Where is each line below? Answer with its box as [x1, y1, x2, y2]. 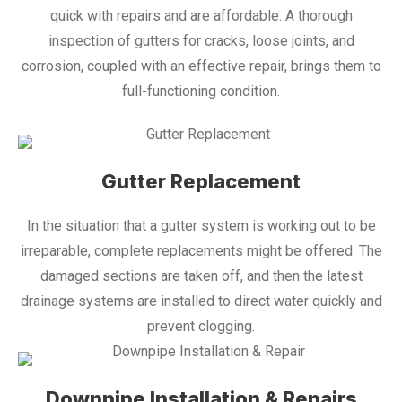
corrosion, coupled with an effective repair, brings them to [21, 57, 381, 74]
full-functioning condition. [122, 82, 280, 100]
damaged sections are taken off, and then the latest [39, 267, 363, 284]
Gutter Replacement [101, 169, 301, 193]
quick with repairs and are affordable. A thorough [49, 6, 353, 24]
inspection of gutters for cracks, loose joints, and [48, 31, 354, 49]
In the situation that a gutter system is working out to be [26, 216, 376, 234]
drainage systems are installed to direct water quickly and [20, 292, 382, 310]
